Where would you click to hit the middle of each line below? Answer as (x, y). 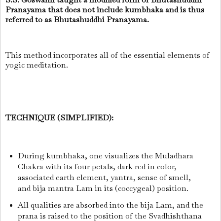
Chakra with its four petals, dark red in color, (97, 166)
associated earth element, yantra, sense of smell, (104, 177)
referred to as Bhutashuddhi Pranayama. (78, 20)
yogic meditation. (38, 65)
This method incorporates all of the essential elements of (108, 55)
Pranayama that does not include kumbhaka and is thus (105, 10)
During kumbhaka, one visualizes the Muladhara (105, 156)
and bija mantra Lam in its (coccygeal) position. (104, 188)
